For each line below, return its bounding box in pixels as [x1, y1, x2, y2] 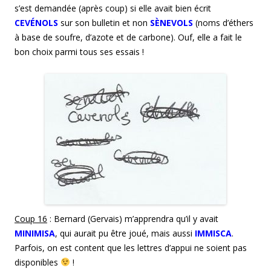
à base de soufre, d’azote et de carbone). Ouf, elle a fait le [15, 31, 242, 43]
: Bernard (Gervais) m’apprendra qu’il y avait [47, 212, 218, 224]
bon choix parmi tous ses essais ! [15, 45, 144, 57]
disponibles [15, 256, 60, 268]
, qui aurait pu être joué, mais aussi [55, 227, 195, 239]
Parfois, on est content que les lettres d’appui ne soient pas [15, 241, 247, 253]
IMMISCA [195, 227, 232, 239]
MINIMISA [15, 227, 55, 239]
